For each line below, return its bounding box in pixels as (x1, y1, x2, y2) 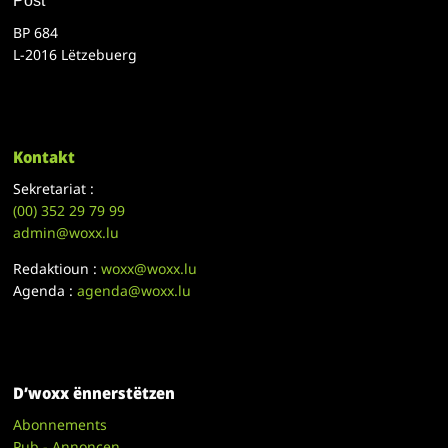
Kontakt (13, 146, 76, 169)
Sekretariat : (13, 179, 95, 199)
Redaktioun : (13, 259, 102, 279)
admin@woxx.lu (13, 223, 120, 243)
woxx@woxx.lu (101, 259, 198, 279)
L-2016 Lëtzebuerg (13, 45, 138, 65)
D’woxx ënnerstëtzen (13, 382, 176, 405)
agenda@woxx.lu (77, 281, 192, 301)
